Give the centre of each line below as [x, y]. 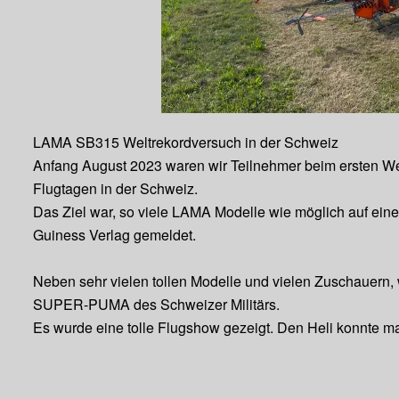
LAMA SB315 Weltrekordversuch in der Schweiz [186, 142]
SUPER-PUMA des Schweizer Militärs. [157, 304]
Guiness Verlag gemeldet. [115, 235]
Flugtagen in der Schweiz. [116, 188]
